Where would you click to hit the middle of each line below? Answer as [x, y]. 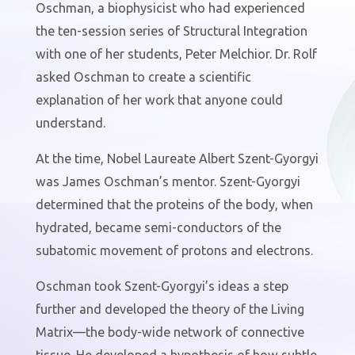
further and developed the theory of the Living [170, 309]
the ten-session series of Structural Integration [171, 31]
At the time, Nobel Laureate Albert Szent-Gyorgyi [177, 158]
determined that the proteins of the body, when [174, 204]
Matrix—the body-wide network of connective [170, 332]
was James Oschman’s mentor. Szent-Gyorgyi [168, 181]
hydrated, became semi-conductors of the [158, 227]
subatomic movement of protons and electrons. [174, 250]
